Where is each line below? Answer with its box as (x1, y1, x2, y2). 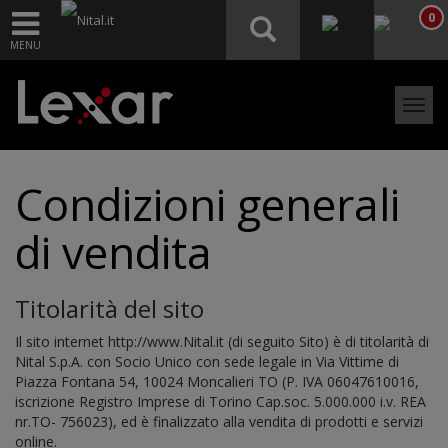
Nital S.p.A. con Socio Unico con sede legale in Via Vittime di (15, 352, 399, 371)
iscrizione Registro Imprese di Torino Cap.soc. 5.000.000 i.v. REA (15, 392, 426, 411)
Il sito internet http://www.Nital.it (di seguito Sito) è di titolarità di (15, 332, 429, 351)
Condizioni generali (15, 174, 400, 234)
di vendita (15, 222, 212, 282)
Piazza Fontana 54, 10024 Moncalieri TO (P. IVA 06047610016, (15, 372, 419, 391)
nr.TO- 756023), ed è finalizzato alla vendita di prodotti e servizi (15, 412, 423, 431)
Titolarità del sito (15, 292, 204, 325)
